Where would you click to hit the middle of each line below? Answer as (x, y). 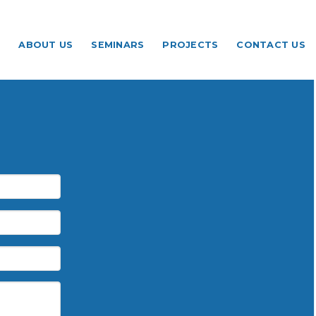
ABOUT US (46, 45)
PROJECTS (190, 45)
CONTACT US (271, 45)
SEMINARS (118, 45)
